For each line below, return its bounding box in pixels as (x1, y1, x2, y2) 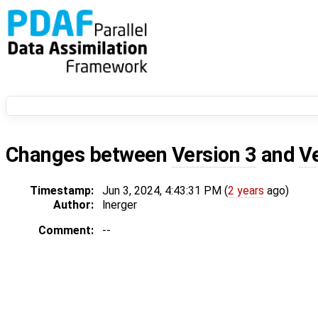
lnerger (102, 198, 137, 212)
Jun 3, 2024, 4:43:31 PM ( (102, 184, 228, 198)
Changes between (6, 143, 172, 168)
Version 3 (171, 143, 257, 168)
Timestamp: (30, 184, 94, 198)
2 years (228, 184, 264, 198)
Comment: (38, 224, 94, 238)
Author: (53, 198, 94, 212)
